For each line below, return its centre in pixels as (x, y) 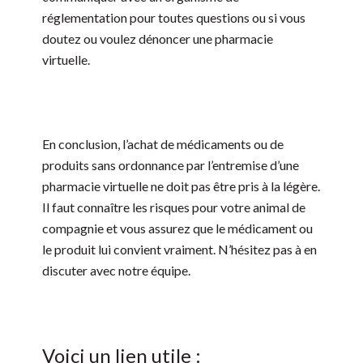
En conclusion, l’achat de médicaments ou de (163, 144)
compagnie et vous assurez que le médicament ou (178, 228)
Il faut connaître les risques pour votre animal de (174, 207)
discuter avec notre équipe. (117, 271)
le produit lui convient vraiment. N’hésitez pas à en (180, 250)
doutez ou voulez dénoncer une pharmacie (158, 39)
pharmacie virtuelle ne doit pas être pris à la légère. (181, 186)
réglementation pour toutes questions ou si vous (174, 18)
